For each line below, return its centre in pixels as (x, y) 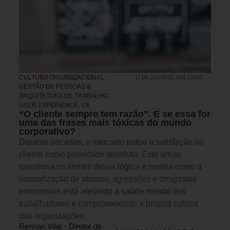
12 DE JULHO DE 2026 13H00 (168, 77)
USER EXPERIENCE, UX (54, 105)
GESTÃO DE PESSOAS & (55, 87)
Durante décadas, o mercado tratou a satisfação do (111, 142)
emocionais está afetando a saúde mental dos (102, 191)
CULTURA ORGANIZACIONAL (62, 77)
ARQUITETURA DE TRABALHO (63, 96)
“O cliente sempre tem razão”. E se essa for (115, 114)
